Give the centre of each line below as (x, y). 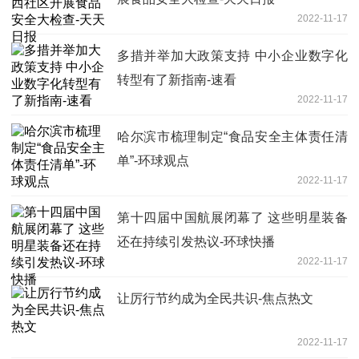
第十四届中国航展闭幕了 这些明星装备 (232, 218)
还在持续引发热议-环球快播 (196, 242)
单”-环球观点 (153, 161)
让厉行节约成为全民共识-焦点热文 (215, 299)
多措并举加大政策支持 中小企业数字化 (232, 56)
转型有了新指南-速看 (177, 80)
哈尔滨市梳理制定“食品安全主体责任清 (232, 137)
